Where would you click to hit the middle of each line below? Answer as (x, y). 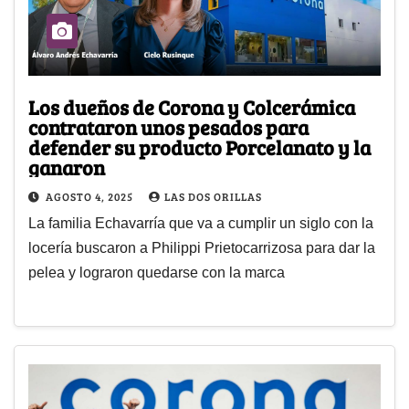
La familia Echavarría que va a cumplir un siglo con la (201, 223)
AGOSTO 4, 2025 (91, 196)
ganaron (67, 167)
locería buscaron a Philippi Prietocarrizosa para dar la (202, 247)
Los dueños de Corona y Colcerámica (192, 106)
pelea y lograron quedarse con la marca (157, 272)
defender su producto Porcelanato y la (84, 147)
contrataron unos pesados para (168, 126)
